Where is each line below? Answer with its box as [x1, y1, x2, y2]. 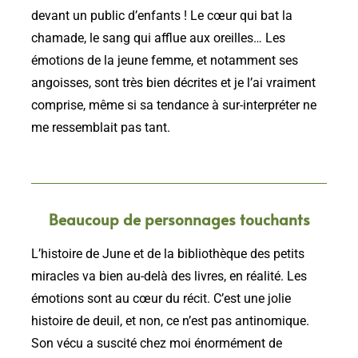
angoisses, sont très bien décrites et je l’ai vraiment [31, 76, 316, 91]
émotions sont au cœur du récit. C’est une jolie [31, 292, 291, 307]
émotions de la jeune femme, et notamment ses [31, 54, 298, 69]
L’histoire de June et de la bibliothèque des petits [31, 247, 304, 262]
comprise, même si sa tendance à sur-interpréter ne [31, 98, 316, 113]
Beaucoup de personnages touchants [48, 209, 310, 230]
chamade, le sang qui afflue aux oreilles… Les [31, 31, 285, 46]
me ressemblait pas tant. [31, 121, 173, 136]
